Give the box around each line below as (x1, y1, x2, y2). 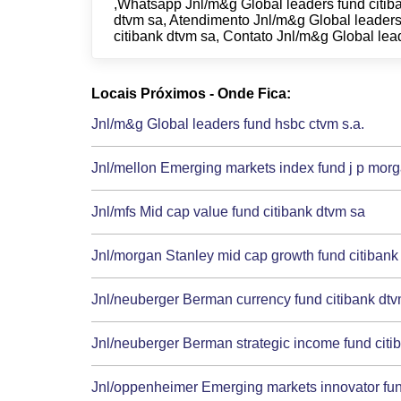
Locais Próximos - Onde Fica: (91, 85, 291, 101)
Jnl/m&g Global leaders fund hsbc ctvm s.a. (91, 115, 364, 132)
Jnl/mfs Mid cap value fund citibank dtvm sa (91, 203, 365, 219)
